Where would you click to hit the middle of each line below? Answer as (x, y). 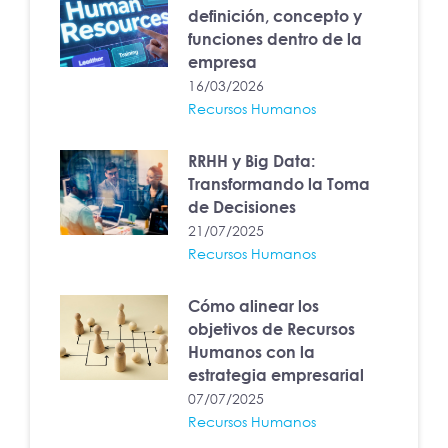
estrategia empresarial (276, 375)
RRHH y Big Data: (252, 161)
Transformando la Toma (279, 184)
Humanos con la (252, 352)
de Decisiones (242, 207)
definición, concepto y (275, 16)
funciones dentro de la (275, 39)
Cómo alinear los (254, 306)
